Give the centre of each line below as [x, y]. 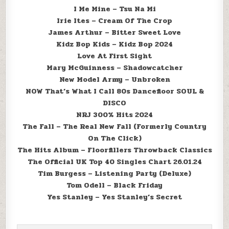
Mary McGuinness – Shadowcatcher [114, 68]
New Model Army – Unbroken [114, 79]
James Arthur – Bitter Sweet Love [114, 32]
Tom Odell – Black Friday [114, 185]
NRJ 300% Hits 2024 [114, 115]
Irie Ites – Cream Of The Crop [114, 21]
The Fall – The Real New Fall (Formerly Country [114, 127]
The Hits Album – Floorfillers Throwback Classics [114, 150]
